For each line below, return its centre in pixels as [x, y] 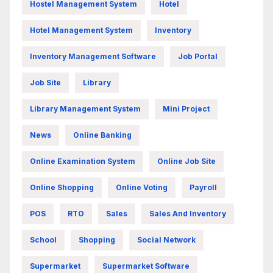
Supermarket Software [146, 266]
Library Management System [85, 108]
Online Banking [102, 135]
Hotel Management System [81, 30]
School [43, 239]
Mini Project [186, 108]
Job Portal [198, 56]
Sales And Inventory [188, 213]
